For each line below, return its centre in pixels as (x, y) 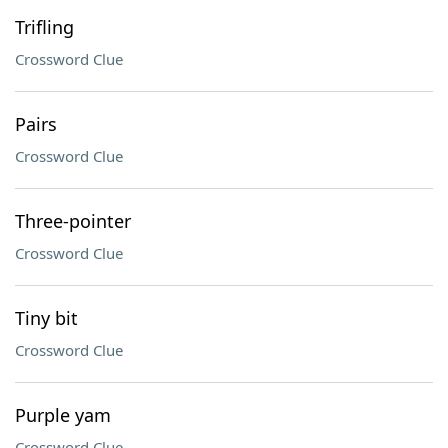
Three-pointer (73, 221)
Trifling (44, 27)
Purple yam (63, 415)
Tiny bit (46, 318)
